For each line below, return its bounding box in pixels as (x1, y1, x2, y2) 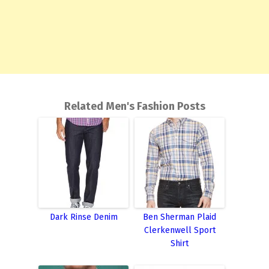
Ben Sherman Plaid (143, 211, 216, 222)
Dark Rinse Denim (49, 211, 118, 222)
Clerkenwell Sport (144, 225, 216, 235)
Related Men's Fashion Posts (64, 99, 205, 113)
